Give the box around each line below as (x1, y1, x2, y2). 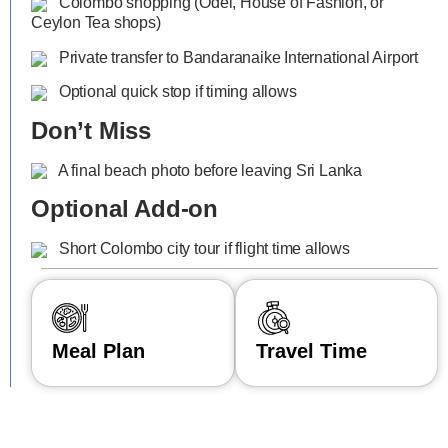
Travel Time (255, 340, 367, 363)
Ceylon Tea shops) (31, 14, 161, 32)
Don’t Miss (31, 116, 151, 144)
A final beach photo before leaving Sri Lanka (55, 161, 362, 179)
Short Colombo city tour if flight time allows (55, 239, 350, 257)
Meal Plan (52, 340, 145, 363)
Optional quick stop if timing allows (55, 83, 297, 101)
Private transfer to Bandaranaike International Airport (55, 48, 418, 66)
